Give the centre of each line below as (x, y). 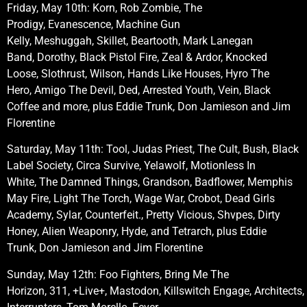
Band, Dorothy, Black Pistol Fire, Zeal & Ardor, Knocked (137, 57)
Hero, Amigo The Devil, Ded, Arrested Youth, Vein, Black (139, 90)
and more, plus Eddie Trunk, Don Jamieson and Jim (166, 106)
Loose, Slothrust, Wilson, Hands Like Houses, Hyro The (138, 73)
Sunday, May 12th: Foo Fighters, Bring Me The (118, 274)
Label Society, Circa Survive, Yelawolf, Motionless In (131, 166)
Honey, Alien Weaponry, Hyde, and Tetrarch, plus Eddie (137, 232)
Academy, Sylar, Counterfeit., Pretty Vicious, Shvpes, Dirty (144, 215)
